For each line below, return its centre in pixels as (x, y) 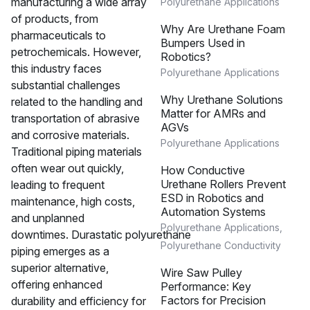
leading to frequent (58, 185)
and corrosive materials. (70, 135)
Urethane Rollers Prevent (223, 184)
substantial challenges (66, 85)
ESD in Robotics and (212, 198)
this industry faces (56, 69)
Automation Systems (213, 212)
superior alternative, (60, 268)
